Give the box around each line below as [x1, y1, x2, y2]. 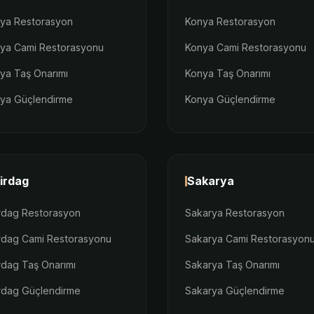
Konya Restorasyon [185, 15, 275, 27]
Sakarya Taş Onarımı [185, 258, 280, 271]
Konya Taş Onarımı [185, 67, 271, 79]
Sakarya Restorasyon [185, 206, 285, 219]
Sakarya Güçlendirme [185, 284, 285, 296]
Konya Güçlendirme [185, 93, 275, 105]
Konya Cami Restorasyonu [185, 41, 306, 53]
